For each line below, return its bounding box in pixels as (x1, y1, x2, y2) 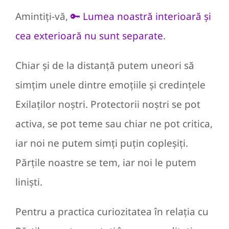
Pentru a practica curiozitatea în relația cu (15, 205, 209, 219)
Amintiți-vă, (15, 10, 71, 24)
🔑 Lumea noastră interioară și (71, 10, 211, 24)
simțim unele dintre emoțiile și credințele (15, 78, 205, 92)
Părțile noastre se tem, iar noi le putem (15, 156, 196, 170)
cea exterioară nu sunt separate (15, 29, 163, 43)
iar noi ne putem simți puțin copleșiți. (15, 136, 188, 150)
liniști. (15, 175, 42, 189)
